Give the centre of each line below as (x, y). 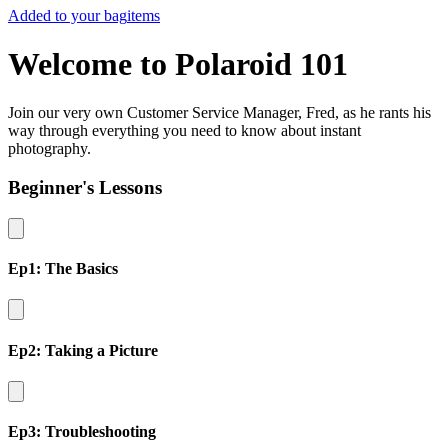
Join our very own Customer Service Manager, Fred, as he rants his (219, 113)
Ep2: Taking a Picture (83, 350)
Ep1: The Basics (63, 269)
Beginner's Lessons (85, 188)
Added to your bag (67, 15)
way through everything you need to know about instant (184, 131)
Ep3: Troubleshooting (82, 432)
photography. (49, 149)
